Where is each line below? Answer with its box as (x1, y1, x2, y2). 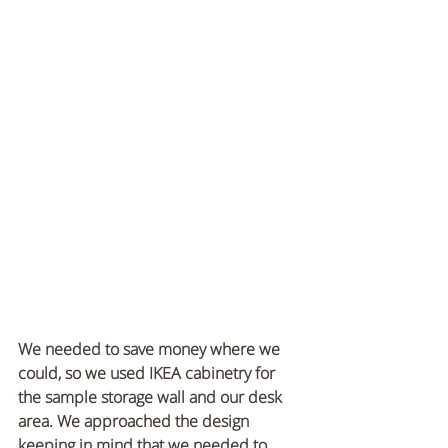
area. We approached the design (18, 409, 253, 432)
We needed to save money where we (18, 337, 284, 360)
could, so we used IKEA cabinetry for (18, 361, 279, 384)
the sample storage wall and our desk (18, 385, 286, 408)
